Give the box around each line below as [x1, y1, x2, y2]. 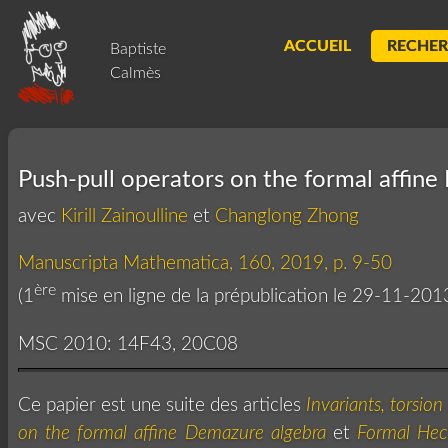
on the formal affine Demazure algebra [18, 423, 326, 443]
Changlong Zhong [215, 207, 359, 226]
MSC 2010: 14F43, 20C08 [18, 334, 238, 354]
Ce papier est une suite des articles [18, 395, 306, 415]
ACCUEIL [284, 38, 351, 54]
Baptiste [110, 41, 166, 57]
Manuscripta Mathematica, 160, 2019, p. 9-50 [18, 254, 392, 274]
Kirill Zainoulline [61, 207, 188, 226]
